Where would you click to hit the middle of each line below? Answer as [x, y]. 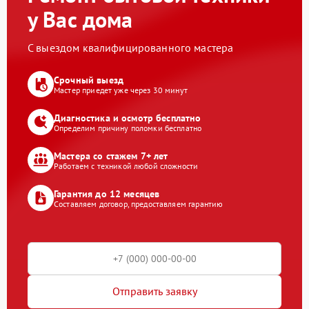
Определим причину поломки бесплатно [128, 128]
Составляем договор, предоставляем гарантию [139, 204]
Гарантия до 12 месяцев [107, 194]
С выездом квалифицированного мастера [131, 47]
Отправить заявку [154, 291]
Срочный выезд [89, 80]
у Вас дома [80, 19]
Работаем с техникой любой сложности [126, 166]
